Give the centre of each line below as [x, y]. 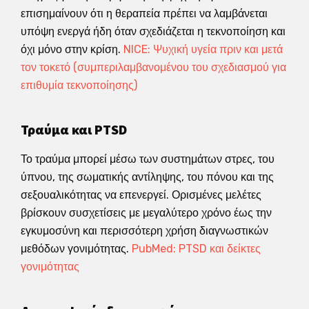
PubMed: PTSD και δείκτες [196, 248]
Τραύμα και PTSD [74, 130]
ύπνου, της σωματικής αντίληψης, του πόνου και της [147, 177]
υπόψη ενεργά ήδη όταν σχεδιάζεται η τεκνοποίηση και [153, 31]
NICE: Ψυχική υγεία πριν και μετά [203, 49]
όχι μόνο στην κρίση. [72, 49]
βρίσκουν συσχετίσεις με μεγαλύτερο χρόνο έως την [146, 212]
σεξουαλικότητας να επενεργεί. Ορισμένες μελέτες [141, 195]
